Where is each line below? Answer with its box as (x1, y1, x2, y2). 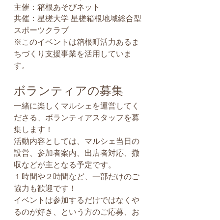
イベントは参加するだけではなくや (14, 195, 139, 205)
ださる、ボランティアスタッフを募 (14, 113, 139, 123)
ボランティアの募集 (14, 83, 123, 98)
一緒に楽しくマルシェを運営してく (14, 101, 139, 111)
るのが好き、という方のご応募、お (14, 207, 139, 217)
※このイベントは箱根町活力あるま (14, 37, 139, 47)
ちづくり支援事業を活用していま (14, 49, 132, 59)
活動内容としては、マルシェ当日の (14, 137, 139, 146)
